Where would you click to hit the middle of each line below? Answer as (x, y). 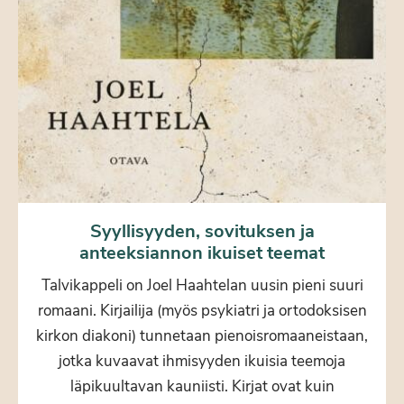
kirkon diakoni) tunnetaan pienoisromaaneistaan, (202, 336)
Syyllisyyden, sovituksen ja (202, 232)
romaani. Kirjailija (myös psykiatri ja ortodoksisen (202, 311)
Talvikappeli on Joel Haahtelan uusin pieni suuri (202, 286)
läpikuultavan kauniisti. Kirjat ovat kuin (202, 387)
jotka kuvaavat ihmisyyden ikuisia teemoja (202, 362)
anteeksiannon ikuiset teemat (202, 253)
